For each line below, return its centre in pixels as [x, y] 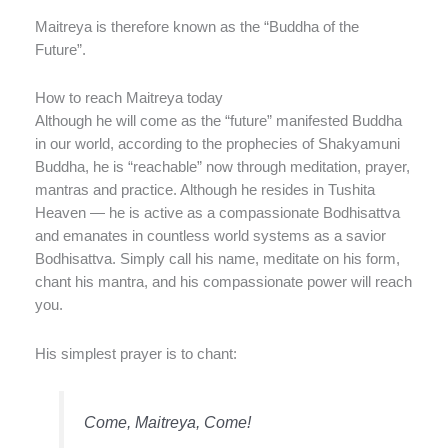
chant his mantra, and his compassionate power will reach [223, 282]
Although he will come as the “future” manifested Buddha [218, 121]
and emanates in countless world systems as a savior [210, 236]
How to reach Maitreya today [129, 98]
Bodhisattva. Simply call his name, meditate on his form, [217, 259]
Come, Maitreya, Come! [168, 422]
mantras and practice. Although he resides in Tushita [205, 190]
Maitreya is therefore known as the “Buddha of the [197, 26]
